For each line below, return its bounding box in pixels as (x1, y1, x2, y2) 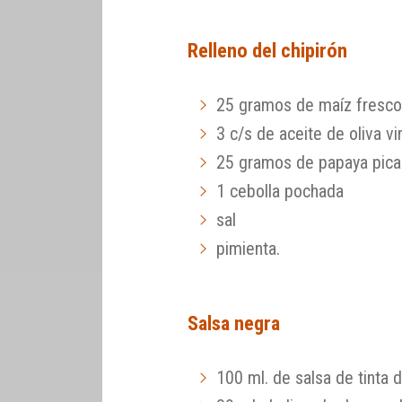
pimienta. (216, 238, 281, 260)
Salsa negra (188, 311, 281, 336)
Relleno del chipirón (188, 39, 348, 63)
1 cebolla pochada (216, 180, 345, 203)
